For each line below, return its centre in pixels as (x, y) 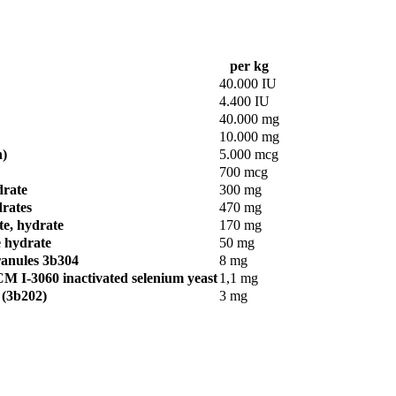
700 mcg (244, 171)
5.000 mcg (249, 154)
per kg (249, 65)
